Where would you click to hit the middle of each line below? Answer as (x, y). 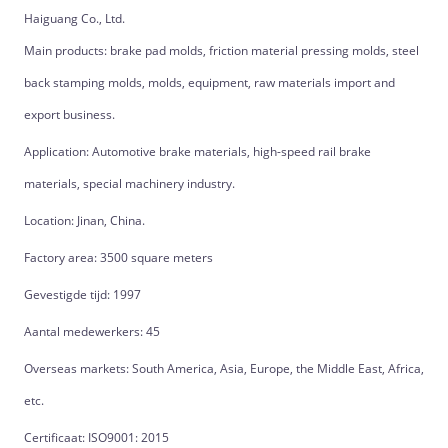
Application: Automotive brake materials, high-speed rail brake (197, 151)
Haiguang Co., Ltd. (74, 18)
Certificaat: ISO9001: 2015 (96, 437)
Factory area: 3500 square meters (118, 257)
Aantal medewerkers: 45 (91, 331)
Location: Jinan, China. (84, 220)
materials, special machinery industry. (129, 183)
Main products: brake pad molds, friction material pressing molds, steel (221, 50)
